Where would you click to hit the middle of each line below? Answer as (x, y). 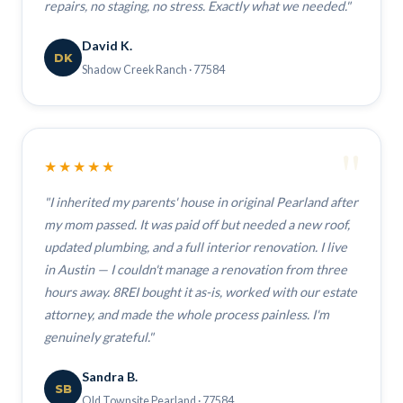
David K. (107, 45)
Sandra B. (110, 376)
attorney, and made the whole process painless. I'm (187, 314)
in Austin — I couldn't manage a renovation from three (196, 269)
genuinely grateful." (99, 337)
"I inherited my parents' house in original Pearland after (201, 202)
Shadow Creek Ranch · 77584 (153, 70)
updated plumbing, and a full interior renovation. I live (196, 247)
